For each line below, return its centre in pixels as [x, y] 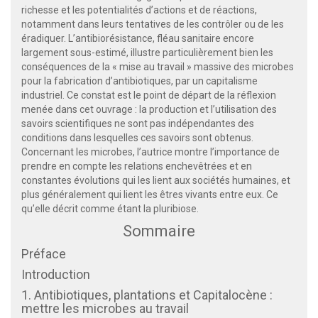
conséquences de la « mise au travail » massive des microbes [158, 67]
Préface [44, 254]
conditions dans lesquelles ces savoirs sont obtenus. [137, 138]
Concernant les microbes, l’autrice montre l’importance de [150, 152]
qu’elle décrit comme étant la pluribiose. [110, 209]
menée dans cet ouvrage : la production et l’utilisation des [149, 110]
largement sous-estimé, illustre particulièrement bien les [147, 53]
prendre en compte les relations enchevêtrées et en [137, 166]
